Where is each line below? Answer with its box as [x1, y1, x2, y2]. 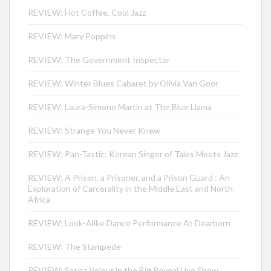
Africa [28, 194, 50, 205]
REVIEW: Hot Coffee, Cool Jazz [28, 7, 146, 18]
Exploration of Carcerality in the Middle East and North [28, 183, 233, 194]
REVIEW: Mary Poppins [28, 31, 116, 42]
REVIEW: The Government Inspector [28, 54, 170, 65]
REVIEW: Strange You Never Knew [28, 125, 160, 136]
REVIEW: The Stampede [28, 241, 121, 252]
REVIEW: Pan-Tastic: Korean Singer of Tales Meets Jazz [28, 149, 238, 160]
